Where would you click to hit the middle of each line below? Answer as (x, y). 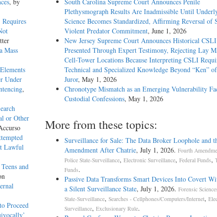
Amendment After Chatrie (100, 150)
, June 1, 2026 (167, 31)
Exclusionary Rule (117, 209)
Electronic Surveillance (149, 160)
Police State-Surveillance (92, 160)
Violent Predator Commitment (106, 31)
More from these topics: (101, 125)
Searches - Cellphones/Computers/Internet (156, 199)
